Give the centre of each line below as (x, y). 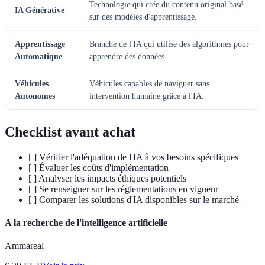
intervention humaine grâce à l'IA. (147, 96)
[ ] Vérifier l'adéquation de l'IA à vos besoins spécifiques (133, 157)
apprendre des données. (128, 56)
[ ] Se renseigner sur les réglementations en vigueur (123, 189)
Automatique (38, 56)
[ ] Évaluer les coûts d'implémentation (98, 167)
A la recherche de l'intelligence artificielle (86, 223)
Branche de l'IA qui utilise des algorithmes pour (169, 44)
